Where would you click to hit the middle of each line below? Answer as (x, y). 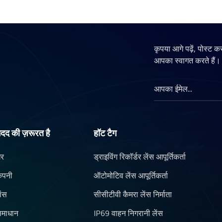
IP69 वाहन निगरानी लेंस (129, 213)
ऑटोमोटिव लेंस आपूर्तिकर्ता (131, 175)
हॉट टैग (105, 133)
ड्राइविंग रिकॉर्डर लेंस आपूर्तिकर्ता (140, 156)
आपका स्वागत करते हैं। (187, 61)
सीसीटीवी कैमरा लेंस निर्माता (133, 194)
